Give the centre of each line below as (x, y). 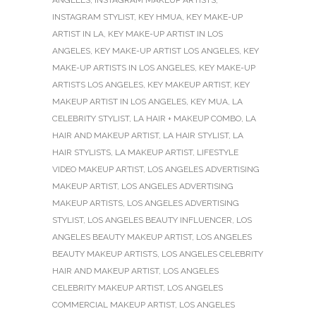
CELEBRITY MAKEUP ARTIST (108, 288)
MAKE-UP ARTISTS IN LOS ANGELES (123, 68)
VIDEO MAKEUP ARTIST (98, 170)
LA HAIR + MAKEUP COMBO (187, 119)
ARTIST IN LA (78, 34)
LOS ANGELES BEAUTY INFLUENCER (160, 220)
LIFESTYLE (218, 153)
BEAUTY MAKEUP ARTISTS (105, 254)
